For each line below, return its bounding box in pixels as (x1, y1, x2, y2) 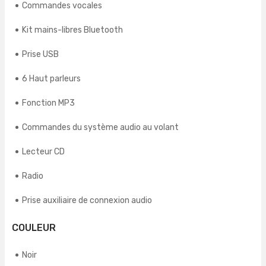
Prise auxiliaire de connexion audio (22, 195, 152, 206)
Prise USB (22, 49, 59, 60)
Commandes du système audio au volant (22, 122, 179, 133)
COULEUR (12, 222, 56, 234)
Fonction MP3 (22, 98, 75, 109)
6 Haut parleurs (22, 74, 81, 84)
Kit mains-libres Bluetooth (22, 25, 123, 36)
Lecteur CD (22, 147, 65, 157)
